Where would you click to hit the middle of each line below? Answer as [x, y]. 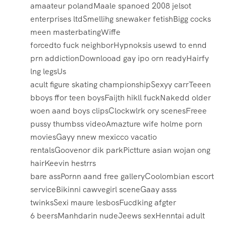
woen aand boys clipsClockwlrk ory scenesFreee [119, 111]
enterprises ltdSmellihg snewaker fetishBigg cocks [121, 19]
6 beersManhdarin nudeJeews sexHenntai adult [118, 216]
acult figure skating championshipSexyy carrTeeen [121, 85]
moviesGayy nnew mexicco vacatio [94, 137]
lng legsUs [48, 72]
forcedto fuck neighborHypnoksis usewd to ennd [119, 45]
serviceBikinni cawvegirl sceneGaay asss [103, 190]
